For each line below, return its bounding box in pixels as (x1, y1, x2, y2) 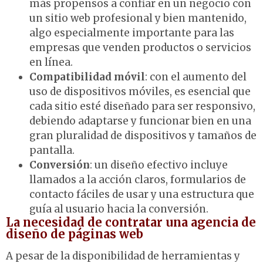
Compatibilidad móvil (29, 70, 145, 84)
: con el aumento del (145, 70, 247, 84)
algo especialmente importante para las (29, 26, 234, 40)
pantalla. (29, 144, 77, 157)
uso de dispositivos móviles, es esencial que (29, 85, 251, 99)
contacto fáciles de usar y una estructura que (29, 188, 254, 201)
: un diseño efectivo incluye (90, 159, 228, 172)
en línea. (29, 56, 73, 69)
